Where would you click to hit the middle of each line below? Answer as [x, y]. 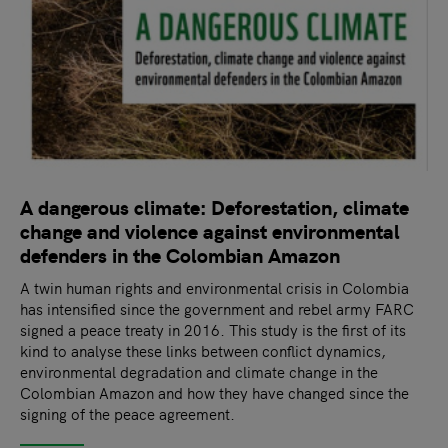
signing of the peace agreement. [127, 413]
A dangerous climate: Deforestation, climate [214, 206]
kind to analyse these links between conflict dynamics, [203, 350]
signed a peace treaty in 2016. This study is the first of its [213, 329]
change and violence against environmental [210, 230]
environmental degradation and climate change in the [199, 371]
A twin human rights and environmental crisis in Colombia [214, 287]
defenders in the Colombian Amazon [180, 254]
